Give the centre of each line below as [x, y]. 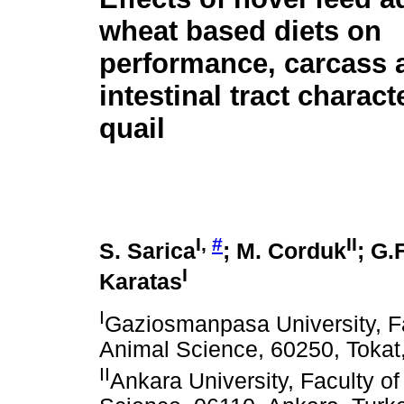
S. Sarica [147, 251]
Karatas [141, 282]
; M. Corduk [285, 251]
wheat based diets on [240, 32]
